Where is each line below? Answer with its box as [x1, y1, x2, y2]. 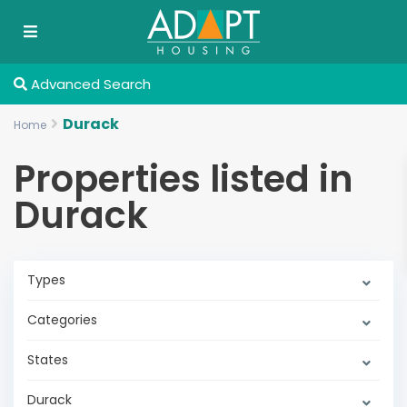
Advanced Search [27, 74, 151, 94]
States [27, 351, 68, 369]
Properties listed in [14, 154, 353, 204]
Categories [27, 311, 97, 329]
